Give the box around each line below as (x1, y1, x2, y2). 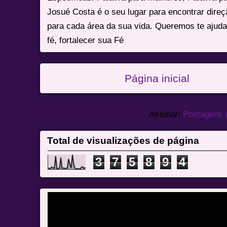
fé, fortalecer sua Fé (47, 34, 124, 45)
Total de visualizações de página (47, 135, 200, 146)
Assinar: (149, 109, 183, 120)
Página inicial (125, 72, 190, 84)
